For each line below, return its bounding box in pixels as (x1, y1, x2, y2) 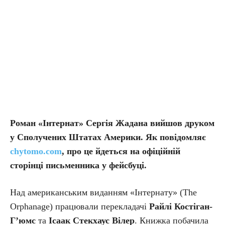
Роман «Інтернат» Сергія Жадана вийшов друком (10, 118, 214, 128)
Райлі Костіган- (149, 201, 212, 211)
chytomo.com (10, 146, 62, 156)
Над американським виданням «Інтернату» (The (10, 187, 197, 197)
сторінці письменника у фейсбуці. (10, 160, 147, 170)
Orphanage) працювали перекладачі (10, 201, 149, 211)
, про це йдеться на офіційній (62, 146, 180, 156)
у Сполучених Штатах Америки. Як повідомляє (10, 132, 206, 142)
